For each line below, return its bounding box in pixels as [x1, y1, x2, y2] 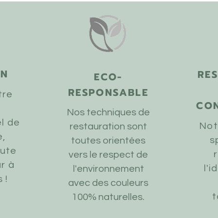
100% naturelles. [72, 192, 145, 202]
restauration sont [70, 122, 147, 131]
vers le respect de [69, 150, 148, 160]
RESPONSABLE [68, 85, 149, 100]
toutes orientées [71, 136, 146, 145]
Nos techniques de [67, 108, 150, 117]
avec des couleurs [68, 178, 149, 188]
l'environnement [73, 164, 144, 174]
